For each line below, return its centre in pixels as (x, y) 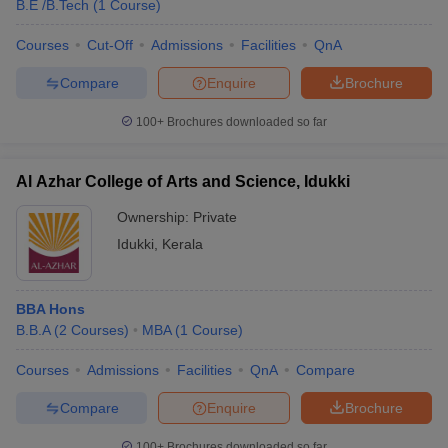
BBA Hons (50, 309)
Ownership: (155, 217)
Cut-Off (110, 45)
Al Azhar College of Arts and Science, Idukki (183, 181)
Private (215, 217)
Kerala (182, 244)
